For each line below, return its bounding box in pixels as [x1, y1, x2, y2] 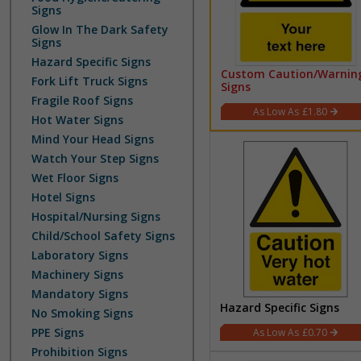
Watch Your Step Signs [31, 151, 159, 166]
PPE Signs [31, 325, 84, 340]
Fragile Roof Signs [31, 93, 133, 108]
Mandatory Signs [31, 286, 128, 301]
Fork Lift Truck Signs [31, 73, 147, 89]
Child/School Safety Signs [31, 228, 175, 243]
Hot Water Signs [31, 112, 123, 127]
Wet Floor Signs [31, 170, 118, 185]
